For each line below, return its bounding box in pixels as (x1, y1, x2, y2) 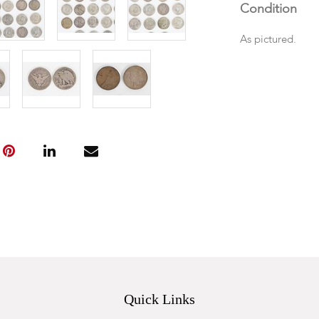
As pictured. (239, 35, 299, 45)
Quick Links (124, 291, 195, 307)
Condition (239, 3, 297, 16)
